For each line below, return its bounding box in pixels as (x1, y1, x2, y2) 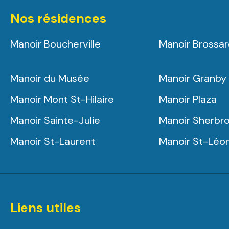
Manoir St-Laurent (10, 134, 95, 148)
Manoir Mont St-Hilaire (10, 93, 114, 106)
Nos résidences (10, 10, 106, 27)
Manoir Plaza (159, 93, 217, 106)
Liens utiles (10, 199, 81, 216)
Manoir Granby (159, 72, 227, 85)
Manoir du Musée (10, 72, 89, 85)
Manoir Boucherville (10, 37, 101, 51)
